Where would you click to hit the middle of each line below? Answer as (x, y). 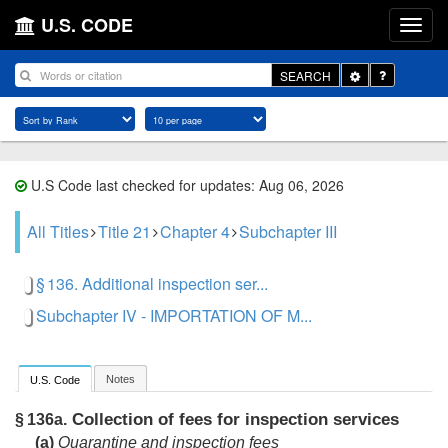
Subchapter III (288, 231)
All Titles (58, 231)
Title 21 (124, 231)
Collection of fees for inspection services (233, 420)
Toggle (377, 74)
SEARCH (305, 75)
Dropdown (387, 91)
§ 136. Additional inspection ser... (152, 283)
